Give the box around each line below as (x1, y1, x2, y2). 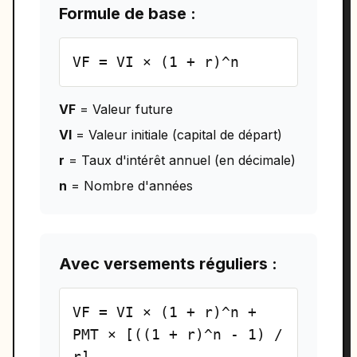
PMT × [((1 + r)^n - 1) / (73, 326, 283, 343)
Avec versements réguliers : (59, 254, 277, 273)
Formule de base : (59, 4, 196, 23)
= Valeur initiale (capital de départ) (72, 127, 282, 143)
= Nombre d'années (67, 178, 193, 194)
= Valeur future (76, 101, 173, 117)
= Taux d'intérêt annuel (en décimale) (65, 152, 296, 168)
